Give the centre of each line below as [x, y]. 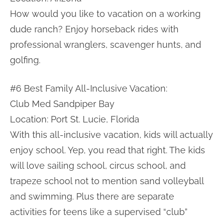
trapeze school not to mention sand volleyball [107, 181]
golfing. [25, 60]
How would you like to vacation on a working [105, 13]
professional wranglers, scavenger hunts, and [106, 44]
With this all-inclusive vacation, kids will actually [111, 134]
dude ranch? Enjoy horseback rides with [94, 29]
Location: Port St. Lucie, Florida [75, 119]
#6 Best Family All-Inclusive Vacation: [89, 88]
